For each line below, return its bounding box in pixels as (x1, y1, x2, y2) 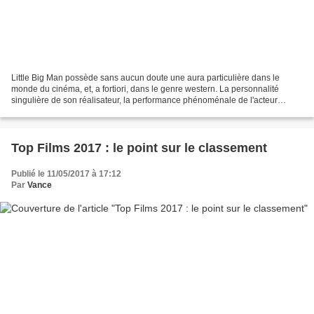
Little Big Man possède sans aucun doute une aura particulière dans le (11, 72, 280, 83)
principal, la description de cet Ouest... (11, 106, 156, 116)
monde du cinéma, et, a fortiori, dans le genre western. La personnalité (11, 83, 279, 94)
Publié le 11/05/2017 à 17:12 (11, 168, 121, 179)
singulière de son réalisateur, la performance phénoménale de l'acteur (11, 95, 278, 105)
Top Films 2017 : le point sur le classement (11, 140, 267, 155)
